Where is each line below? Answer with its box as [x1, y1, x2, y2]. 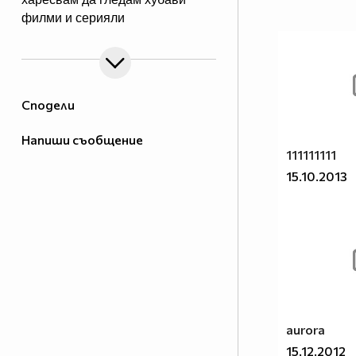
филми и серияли [21, 11, 125, 25]
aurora [286, 322, 325, 338]
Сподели [21, 97, 75, 113]
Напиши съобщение [21, 132, 143, 148]
